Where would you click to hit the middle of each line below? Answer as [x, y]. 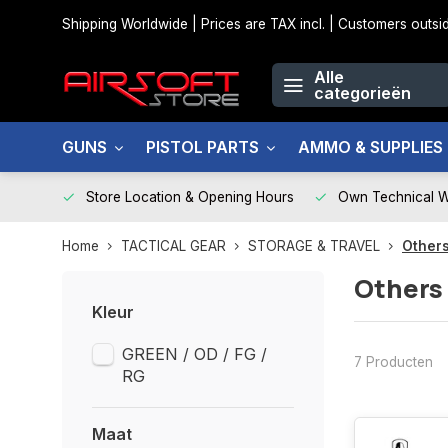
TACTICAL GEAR [173, 246]
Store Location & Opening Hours [190, 197]
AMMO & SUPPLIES [370, 147]
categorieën [362, 93]
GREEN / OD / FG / [194, 354]
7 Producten [393, 361]
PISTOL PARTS [202, 147]
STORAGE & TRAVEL [314, 246]
